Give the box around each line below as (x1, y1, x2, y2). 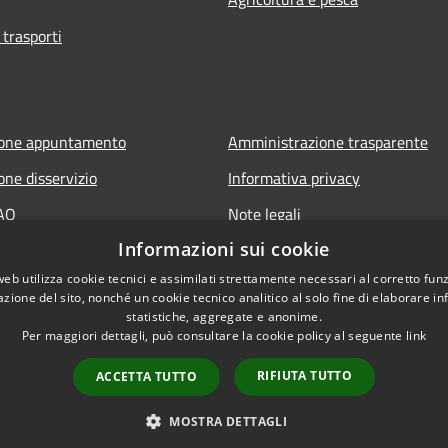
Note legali (228, 202, 301, 227)
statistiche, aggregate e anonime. (126, 308, 322, 325)
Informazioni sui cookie (118, 237, 330, 261)
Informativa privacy (228, 166, 360, 191)
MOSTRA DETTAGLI (169, 413, 288, 430)
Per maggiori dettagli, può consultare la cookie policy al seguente (21, 327, 406, 344)
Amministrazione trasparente (228, 130, 428, 155)
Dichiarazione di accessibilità (228, 238, 422, 263)
